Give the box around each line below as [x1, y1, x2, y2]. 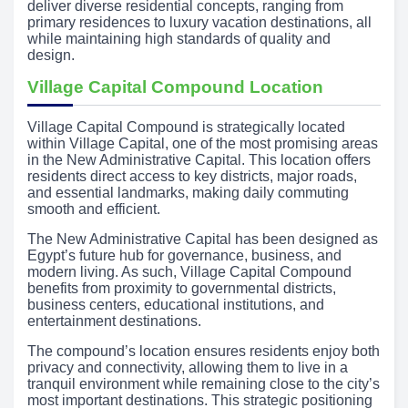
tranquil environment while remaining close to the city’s [27, 375, 380, 392]
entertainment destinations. [27, 312, 201, 329]
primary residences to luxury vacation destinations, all [27, 14, 372, 30]
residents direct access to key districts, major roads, [27, 168, 357, 184]
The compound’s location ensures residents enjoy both [27, 342, 380, 359]
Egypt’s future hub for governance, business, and [27, 247, 342, 263]
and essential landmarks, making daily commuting [27, 184, 349, 200]
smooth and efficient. [27, 200, 160, 217]
